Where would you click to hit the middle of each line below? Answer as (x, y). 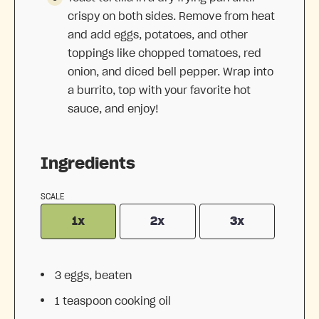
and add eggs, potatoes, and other (158, 35)
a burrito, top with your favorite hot (159, 91)
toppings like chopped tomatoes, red (164, 54)
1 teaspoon (83, 302)
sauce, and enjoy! (113, 109)
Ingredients (88, 164)
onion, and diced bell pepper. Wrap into (171, 72)
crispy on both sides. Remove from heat (171, 17)
